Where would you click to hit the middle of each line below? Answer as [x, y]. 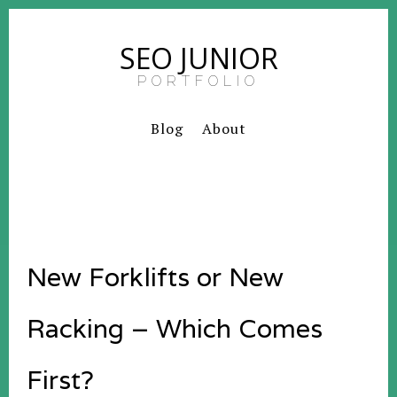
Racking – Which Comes [175, 328]
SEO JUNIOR [198, 58]
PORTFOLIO [198, 81]
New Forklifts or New [155, 277]
